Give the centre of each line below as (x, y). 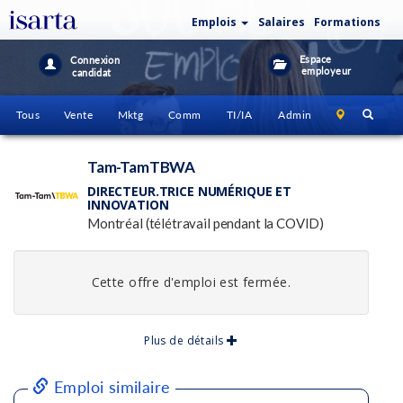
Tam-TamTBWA (142, 167)
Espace (315, 59)
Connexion (95, 60)
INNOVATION (128, 205)
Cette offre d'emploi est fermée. (191, 282)
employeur (323, 71)
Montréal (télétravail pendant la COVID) (206, 223)
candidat (89, 72)
